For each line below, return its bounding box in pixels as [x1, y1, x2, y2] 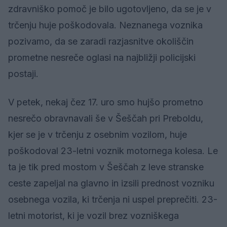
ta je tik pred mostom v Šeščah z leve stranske [8, 162, 204, 173]
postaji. [8, 68, 39, 80]
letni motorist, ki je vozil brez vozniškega [8, 210, 179, 221]
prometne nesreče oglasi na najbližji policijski [8, 52, 196, 63]
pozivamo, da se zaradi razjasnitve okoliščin [8, 36, 194, 47]
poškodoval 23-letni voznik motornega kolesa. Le [8, 145, 218, 157]
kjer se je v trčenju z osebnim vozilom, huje [8, 129, 187, 140]
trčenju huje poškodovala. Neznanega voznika [8, 20, 203, 31]
